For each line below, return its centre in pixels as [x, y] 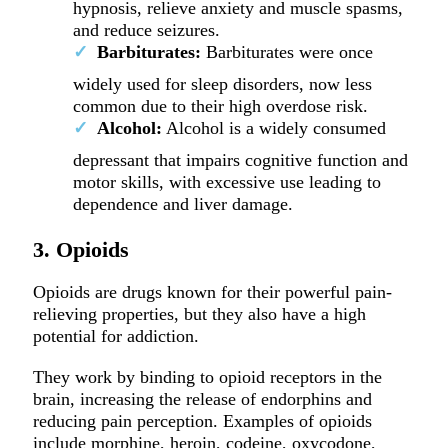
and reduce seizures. [148, 29]
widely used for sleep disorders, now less [222, 83]
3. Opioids [80, 250]
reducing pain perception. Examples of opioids [202, 420]
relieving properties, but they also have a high [199, 314]
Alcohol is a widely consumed [273, 127]
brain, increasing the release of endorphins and [202, 398]
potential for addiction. [115, 336]
